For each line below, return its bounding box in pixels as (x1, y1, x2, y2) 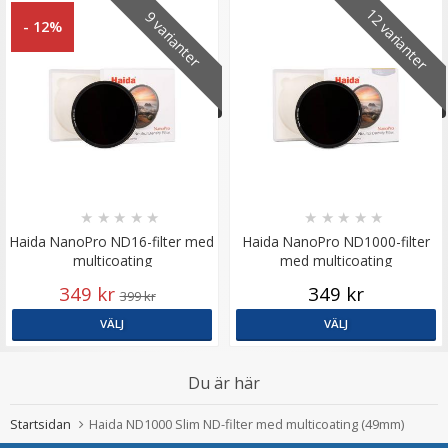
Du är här (188, 371, 260, 394)
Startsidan (10, 414, 71, 433)
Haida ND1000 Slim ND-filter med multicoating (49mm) (89, 414, 404, 433)
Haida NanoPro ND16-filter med (10, 231, 214, 251)
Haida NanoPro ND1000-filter (242, 231, 430, 251)
